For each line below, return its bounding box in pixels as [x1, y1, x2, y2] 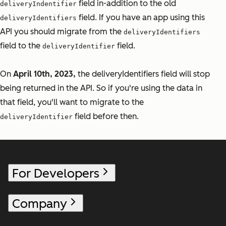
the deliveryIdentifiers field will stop [76, 69, 210, 79]
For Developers [12, 166, 99, 181]
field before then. [73, 111, 139, 121]
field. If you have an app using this [77, 12, 205, 22]
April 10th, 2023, [13, 69, 76, 79]
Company [12, 196, 67, 211]
